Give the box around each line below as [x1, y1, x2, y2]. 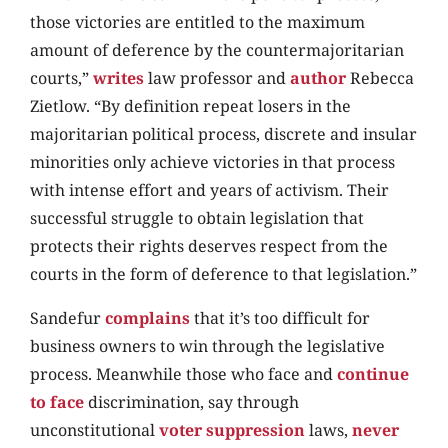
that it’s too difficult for [190, 307, 370, 330]
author [290, 67, 346, 90]
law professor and [144, 67, 290, 90]
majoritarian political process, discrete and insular [30, 123, 417, 146]
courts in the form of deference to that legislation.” [30, 263, 417, 286]
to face [30, 391, 84, 414]
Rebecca [346, 67, 414, 90]
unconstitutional [30, 419, 159, 442]
